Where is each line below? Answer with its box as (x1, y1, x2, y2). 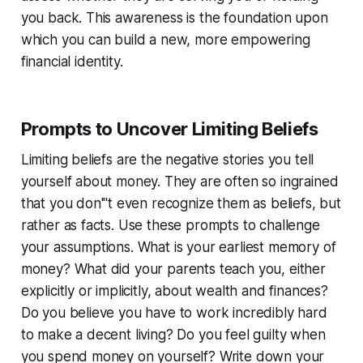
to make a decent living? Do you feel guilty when (20, 326, 326, 343)
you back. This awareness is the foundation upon (20, 9, 328, 26)
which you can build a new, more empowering (20, 31, 310, 48)
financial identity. (20, 53, 123, 70)
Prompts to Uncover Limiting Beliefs (20, 117, 318, 139)
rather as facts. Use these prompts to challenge (20, 216, 320, 233)
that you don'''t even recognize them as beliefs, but (20, 194, 341, 211)
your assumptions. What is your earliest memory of (20, 238, 336, 255)
